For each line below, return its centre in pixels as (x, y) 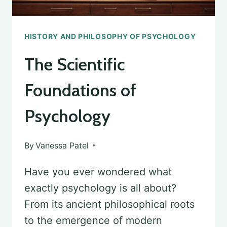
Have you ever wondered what (98, 172)
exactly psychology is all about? (100, 188)
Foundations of (80, 90)
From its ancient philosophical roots (109, 204)
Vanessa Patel (62, 146)
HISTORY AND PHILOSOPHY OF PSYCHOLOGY (110, 36)
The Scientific (74, 65)
